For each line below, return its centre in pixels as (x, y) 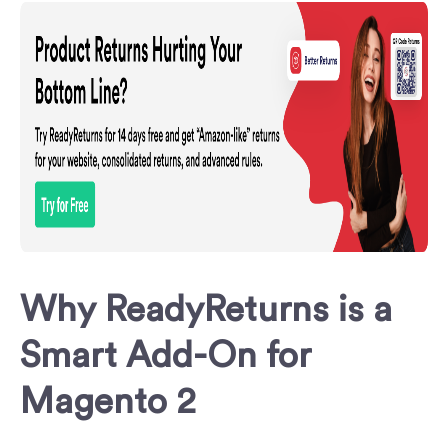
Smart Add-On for (165, 356)
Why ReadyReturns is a (206, 310)
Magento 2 (108, 402)
